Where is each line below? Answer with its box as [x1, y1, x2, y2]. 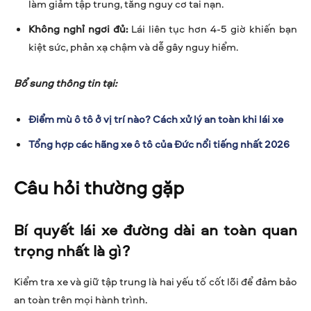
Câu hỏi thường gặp [14, 174, 184, 200]
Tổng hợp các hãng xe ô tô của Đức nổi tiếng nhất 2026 [28, 136, 289, 151]
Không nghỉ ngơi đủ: [28, 21, 128, 36]
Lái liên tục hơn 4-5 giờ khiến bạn [127, 21, 298, 36]
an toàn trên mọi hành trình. [14, 292, 147, 307]
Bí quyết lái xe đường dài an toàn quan [14, 219, 297, 240]
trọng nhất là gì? [14, 239, 131, 261]
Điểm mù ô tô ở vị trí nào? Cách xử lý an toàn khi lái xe [28, 111, 283, 126]
